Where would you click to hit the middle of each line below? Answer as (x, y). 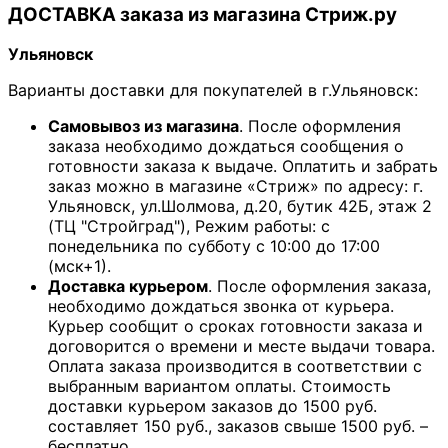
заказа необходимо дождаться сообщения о (226, 146)
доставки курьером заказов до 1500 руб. (212, 406)
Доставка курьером (128, 286)
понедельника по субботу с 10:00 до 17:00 (214, 246)
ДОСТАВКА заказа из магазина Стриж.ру (202, 14)
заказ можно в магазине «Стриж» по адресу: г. (235, 186)
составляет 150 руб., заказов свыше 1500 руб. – (238, 426)
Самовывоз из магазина (143, 126)
